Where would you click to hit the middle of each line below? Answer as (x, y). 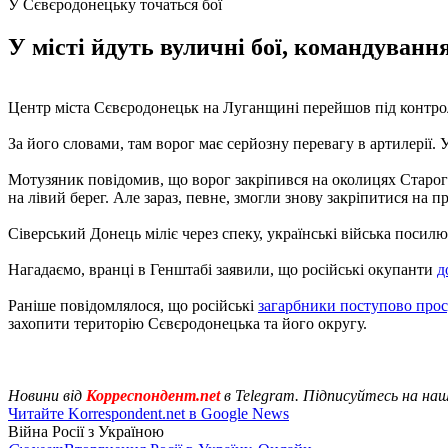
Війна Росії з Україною (86, 431)
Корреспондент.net (153, 395)
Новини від (45, 395)
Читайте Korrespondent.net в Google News (148, 413)
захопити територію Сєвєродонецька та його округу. (187, 323)
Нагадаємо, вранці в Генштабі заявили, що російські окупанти (222, 269)
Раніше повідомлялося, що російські (133, 305)
